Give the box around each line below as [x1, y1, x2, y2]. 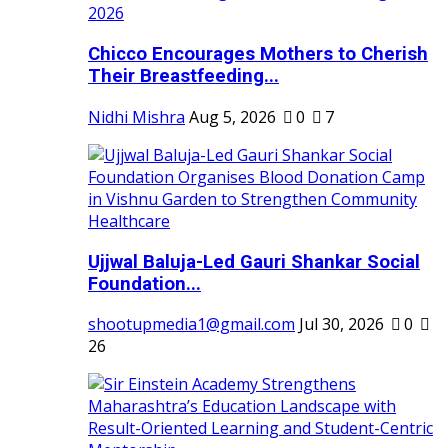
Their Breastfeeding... [88, 65, 279, 88]
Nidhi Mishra [88, 105, 185, 128]
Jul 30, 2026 [299, 313, 384, 336]
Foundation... [88, 272, 201, 295]
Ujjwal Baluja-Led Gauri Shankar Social [88, 250, 420, 273]
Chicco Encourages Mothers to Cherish [88, 43, 428, 66]
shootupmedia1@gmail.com [88, 313, 295, 336]
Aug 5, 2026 [189, 105, 276, 128]
